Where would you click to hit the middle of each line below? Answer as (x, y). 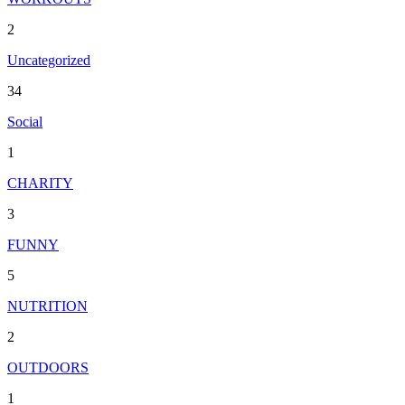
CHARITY (40, 184)
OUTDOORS (48, 368)
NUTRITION (47, 306)
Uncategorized (49, 61)
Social (25, 122)
